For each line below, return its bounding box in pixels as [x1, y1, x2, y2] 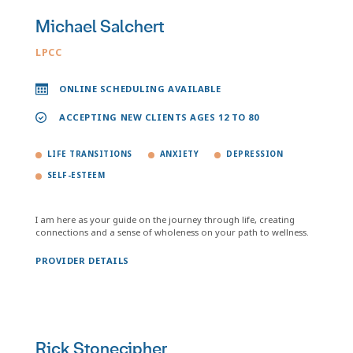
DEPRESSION [226, 149, 284, 159]
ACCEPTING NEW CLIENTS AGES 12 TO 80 [59, 111, 259, 123]
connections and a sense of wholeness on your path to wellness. [35, 226, 309, 238]
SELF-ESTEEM [47, 170, 106, 180]
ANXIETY [159, 149, 199, 159]
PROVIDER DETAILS [35, 255, 129, 266]
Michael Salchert [35, 16, 165, 38]
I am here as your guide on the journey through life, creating [35, 214, 295, 225]
